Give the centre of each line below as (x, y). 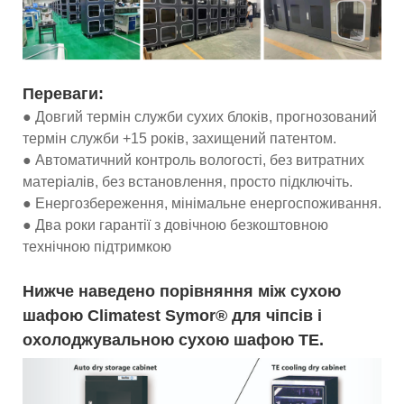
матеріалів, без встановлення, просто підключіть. (188, 181)
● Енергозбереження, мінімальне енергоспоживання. (202, 203)
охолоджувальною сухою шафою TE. (173, 340)
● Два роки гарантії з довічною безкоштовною (175, 225)
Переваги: (63, 93)
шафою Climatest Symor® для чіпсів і (172, 315)
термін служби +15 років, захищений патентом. (179, 138)
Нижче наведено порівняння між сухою (182, 291)
